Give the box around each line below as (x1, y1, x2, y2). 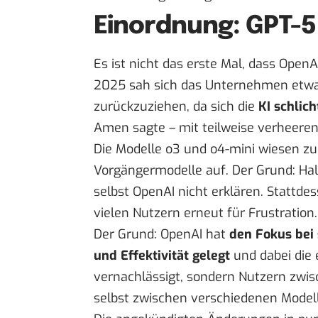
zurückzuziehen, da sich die (94, 98, 258, 116)
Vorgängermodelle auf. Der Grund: (94, 162, 299, 180)
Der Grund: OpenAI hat (94, 226, 229, 243)
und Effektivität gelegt (94, 247, 230, 265)
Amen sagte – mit (94, 119, 202, 137)
